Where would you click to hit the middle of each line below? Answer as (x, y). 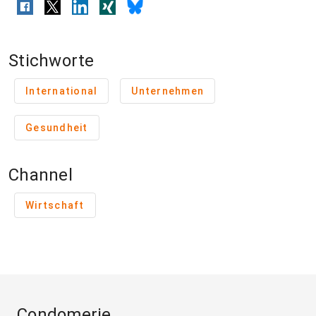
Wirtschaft (55, 206)
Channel (41, 175)
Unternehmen (168, 91)
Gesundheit (57, 128)
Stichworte (51, 61)
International (62, 91)
